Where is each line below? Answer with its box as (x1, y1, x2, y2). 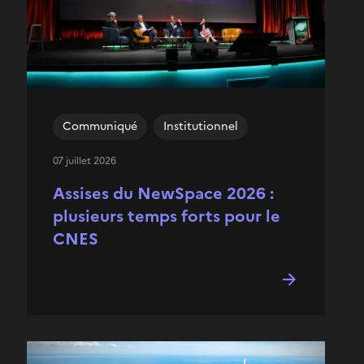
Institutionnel (163, 118, 238, 136)
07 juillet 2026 (53, 154, 116, 169)
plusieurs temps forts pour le (53, 204, 280, 229)
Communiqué (63, 118, 137, 136)
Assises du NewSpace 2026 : (53, 181, 274, 206)
